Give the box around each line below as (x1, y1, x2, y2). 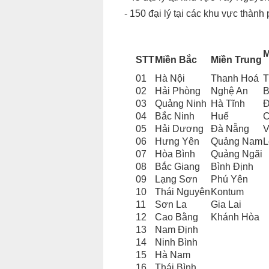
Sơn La (155, 199, 187, 210)
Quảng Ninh (155, 98, 207, 109)
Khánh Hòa (211, 212, 259, 222)
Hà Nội (155, 73, 185, 83)
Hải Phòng (155, 86, 201, 96)
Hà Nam (155, 250, 190, 260)
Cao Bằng (155, 212, 198, 222)
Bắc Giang (155, 162, 200, 172)
